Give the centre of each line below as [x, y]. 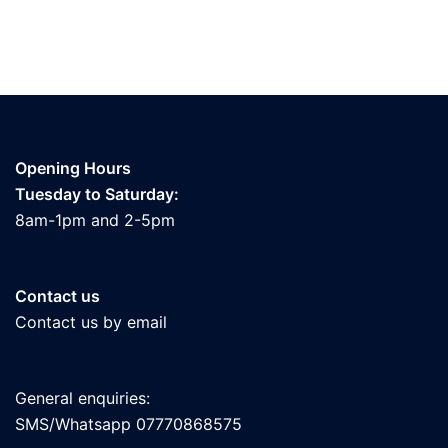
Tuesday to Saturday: [97, 193]
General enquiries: [82, 397]
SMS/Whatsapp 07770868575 [128, 423]
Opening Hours [73, 167]
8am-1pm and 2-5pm [95, 219]
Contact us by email [91, 321]
